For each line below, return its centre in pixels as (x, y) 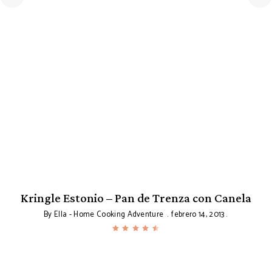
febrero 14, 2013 (198, 215)
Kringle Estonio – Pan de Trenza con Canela (136, 198)
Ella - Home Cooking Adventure (109, 215)
